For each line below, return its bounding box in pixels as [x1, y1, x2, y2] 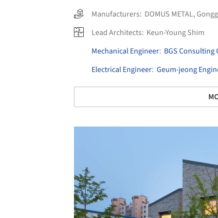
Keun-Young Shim [146, 27, 204, 38]
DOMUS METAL [145, 9, 193, 20]
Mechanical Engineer [91, 46, 159, 57]
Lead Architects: [91, 27, 145, 38]
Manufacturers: [91, 9, 145, 20]
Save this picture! [37, 131, 90, 142]
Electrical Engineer [91, 64, 152, 75]
